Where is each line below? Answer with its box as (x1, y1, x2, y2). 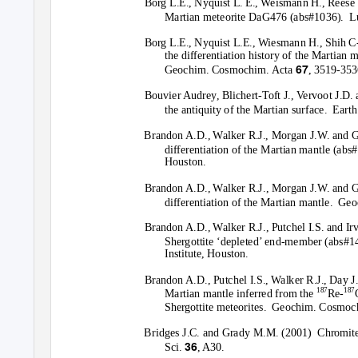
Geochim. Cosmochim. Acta (164, 63, 296, 77)
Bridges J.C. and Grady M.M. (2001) (144, 326, 312, 340)
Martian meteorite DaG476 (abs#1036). (164, 10, 344, 24)
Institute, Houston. (164, 247, 249, 261)
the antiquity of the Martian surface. (164, 103, 328, 116)
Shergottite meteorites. (164, 300, 267, 314)
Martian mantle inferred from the (164, 287, 317, 300)
